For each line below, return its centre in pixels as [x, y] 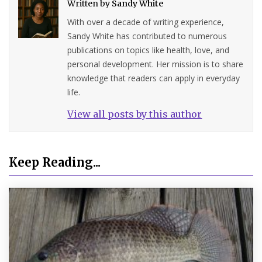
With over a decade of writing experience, [146, 22]
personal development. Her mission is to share [156, 64]
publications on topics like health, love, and [149, 50]
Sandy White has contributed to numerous [147, 36]
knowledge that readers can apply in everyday [154, 78]
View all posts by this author [135, 114]
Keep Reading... [55, 162]
